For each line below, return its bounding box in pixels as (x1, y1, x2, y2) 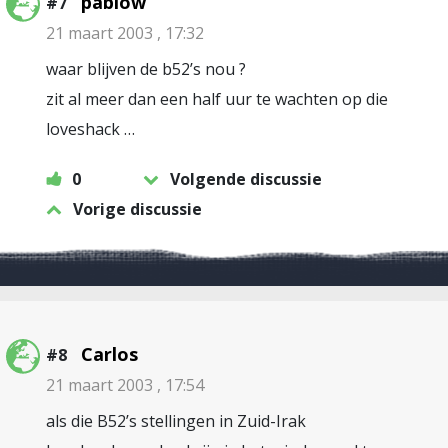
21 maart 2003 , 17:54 (46, 374, 204, 396)
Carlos (81, 342, 138, 366)
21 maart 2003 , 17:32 (46, 22, 204, 44)
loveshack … (46, 118, 135, 140)
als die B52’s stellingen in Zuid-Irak (46, 410, 306, 432)
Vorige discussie (73, 198, 202, 220)
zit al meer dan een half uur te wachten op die (46, 88, 388, 110)
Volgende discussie (170, 168, 322, 190)
